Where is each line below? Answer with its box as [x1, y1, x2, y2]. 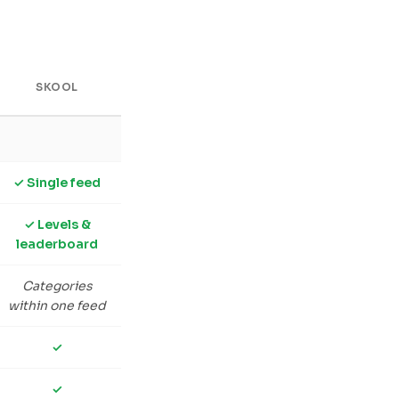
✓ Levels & [23, 216, 91, 232]
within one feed [8, 297, 106, 313]
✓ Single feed [13, 175, 101, 191]
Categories [21, 278, 93, 294]
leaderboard [16, 236, 98, 252]
